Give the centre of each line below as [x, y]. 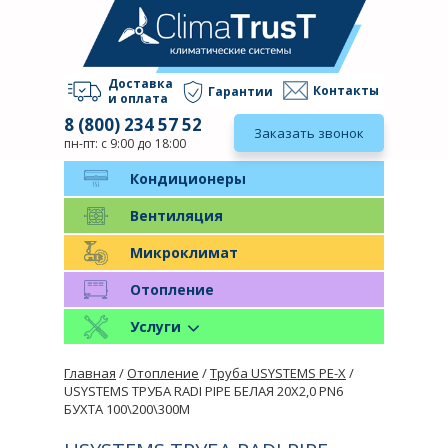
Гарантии [240, 91]
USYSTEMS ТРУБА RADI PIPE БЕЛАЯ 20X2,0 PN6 [203, 390]
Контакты [346, 91]
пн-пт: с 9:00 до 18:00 [125, 143]
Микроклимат [184, 252]
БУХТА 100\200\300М [127, 408]
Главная [90, 372]
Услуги [155, 326]
